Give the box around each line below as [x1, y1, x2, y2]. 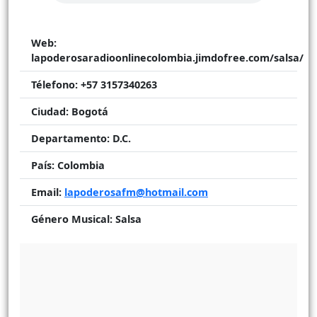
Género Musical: [31, 212, 113, 226]
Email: [31, 185, 62, 199]
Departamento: [31, 131, 110, 145]
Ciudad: [31, 104, 69, 118]
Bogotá [69, 104, 108, 118]
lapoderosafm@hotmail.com [64, 185, 208, 199]
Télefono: [31, 77, 78, 91]
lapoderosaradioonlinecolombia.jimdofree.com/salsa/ [31, 50, 304, 64]
